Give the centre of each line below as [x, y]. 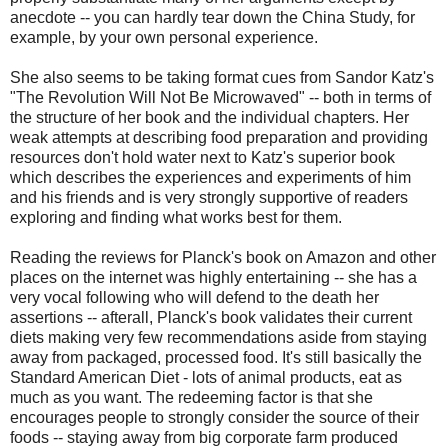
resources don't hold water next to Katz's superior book [202, 157]
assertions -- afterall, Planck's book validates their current [211, 317]
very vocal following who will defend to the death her [194, 297]
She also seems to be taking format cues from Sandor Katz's [222, 77]
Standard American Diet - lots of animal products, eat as [206, 377]
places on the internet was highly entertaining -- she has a [213, 277]
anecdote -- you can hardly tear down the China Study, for [212, 17]
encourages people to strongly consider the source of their [214, 417]
